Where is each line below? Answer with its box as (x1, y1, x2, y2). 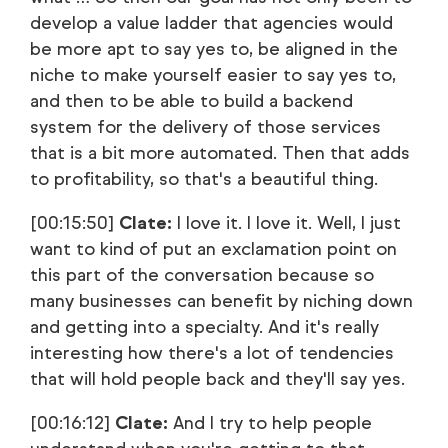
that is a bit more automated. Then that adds (30, 142, 410, 164)
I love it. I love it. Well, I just (172, 212, 401, 234)
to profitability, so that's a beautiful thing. (30, 168, 378, 190)
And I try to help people (168, 412, 372, 434)
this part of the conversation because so (30, 264, 374, 286)
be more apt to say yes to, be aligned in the (30, 38, 398, 60)
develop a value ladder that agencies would (30, 12, 393, 34)
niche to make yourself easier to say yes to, (30, 64, 396, 86)
